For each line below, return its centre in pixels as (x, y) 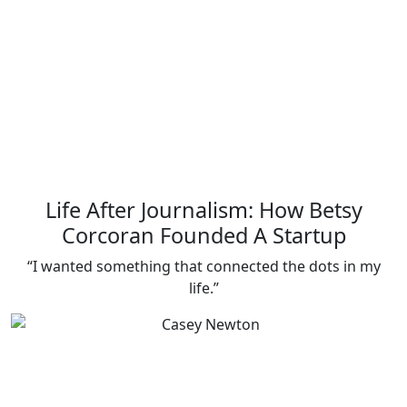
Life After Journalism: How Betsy (203, 210)
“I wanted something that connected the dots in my (203, 267)
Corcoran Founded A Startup (203, 236)
